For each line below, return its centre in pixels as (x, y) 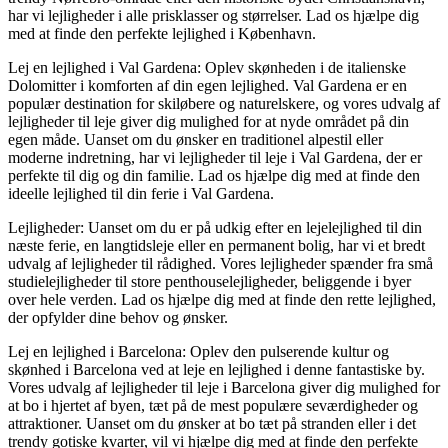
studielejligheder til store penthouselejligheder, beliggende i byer (209, 281)
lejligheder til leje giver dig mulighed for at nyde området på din (208, 121)
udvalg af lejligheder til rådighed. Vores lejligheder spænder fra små (220, 263)
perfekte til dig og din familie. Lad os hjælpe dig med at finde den (214, 175)
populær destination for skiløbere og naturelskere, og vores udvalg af (224, 103)
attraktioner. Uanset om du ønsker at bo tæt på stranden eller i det (212, 423)
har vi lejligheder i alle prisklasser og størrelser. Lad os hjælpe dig (213, 15)
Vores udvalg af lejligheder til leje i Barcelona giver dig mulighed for (224, 387)
